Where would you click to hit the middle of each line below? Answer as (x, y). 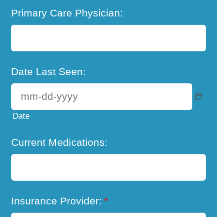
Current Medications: (60, 142)
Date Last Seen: (49, 71)
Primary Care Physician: (67, 13)
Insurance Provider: (57, 201)
